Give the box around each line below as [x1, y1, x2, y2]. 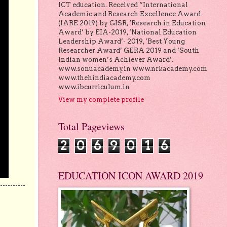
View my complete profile [58, 95, 144, 103]
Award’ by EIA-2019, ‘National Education [58, 28, 197, 36]
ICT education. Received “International [58, 1, 188, 9]
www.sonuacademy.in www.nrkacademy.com [58, 65, 207, 73]
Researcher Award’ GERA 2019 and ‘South [58, 47, 199, 55]
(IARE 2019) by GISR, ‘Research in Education [58, 19, 206, 27]
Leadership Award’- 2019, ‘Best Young [58, 37, 185, 46]
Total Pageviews [58, 119, 125, 133]
